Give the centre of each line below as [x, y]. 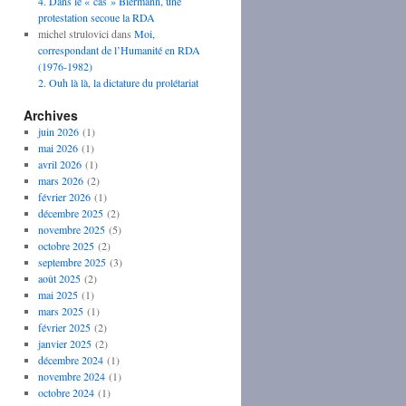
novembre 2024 [71, 376]
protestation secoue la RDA [96, 17]
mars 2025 [60, 311]
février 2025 [64, 327]
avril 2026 [59, 164]
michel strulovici [73, 34]
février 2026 [64, 197]
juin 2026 [58, 131]
